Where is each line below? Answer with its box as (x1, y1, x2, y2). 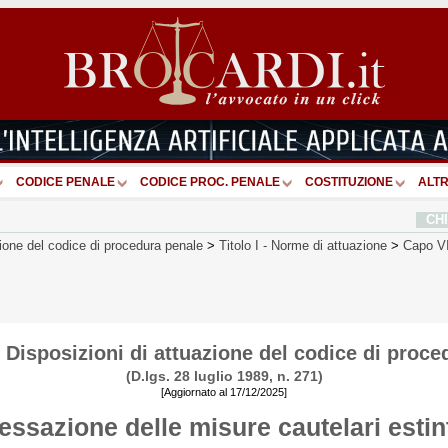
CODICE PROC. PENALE (140, 174, 280, 189)
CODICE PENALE (16, 174, 115, 189)
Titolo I (219, 237, 259, 253)
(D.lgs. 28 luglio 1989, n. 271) (125, 367, 323, 384)
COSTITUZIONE (305, 174, 393, 189)
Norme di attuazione (271, 237, 387, 253)
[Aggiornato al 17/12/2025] (161, 385, 287, 398)
